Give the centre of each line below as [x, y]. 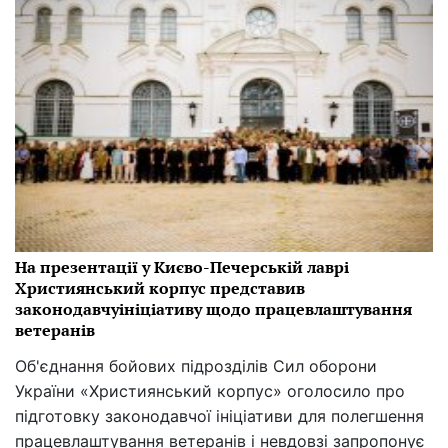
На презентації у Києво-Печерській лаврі [182, 266]
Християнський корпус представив [160, 287]
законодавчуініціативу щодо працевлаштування [213, 308]
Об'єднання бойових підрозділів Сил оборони [196, 365]
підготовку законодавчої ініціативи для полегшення [219, 415]
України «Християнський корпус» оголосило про [210, 390]
